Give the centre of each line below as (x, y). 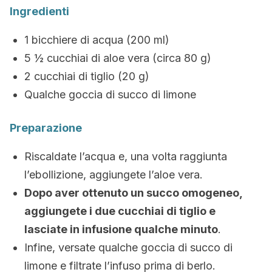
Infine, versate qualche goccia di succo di (128, 247)
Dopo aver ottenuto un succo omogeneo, (133, 193)
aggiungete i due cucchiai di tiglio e (120, 211)
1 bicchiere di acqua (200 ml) (97, 40)
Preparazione (46, 128)
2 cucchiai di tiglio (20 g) (87, 76)
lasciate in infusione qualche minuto (121, 229)
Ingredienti (39, 11)
